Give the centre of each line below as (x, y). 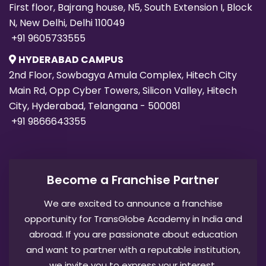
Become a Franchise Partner (133, 180)
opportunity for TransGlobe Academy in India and (133, 219)
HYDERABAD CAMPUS (71, 60)
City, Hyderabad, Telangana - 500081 (95, 106)
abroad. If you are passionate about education (133, 235)
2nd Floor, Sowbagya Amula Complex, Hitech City (123, 75)
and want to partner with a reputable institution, (133, 250)
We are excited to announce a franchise (133, 204)
